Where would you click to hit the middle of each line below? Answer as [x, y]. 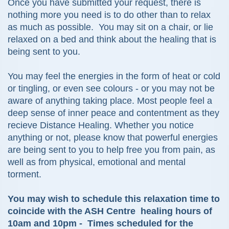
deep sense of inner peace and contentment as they [113, 113]
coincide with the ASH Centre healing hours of [110, 211]
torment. [27, 175]
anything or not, [39, 138]
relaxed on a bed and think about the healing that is [112, 40]
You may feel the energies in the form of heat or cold [114, 76]
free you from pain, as [169, 150]
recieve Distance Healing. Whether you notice [101, 125]
